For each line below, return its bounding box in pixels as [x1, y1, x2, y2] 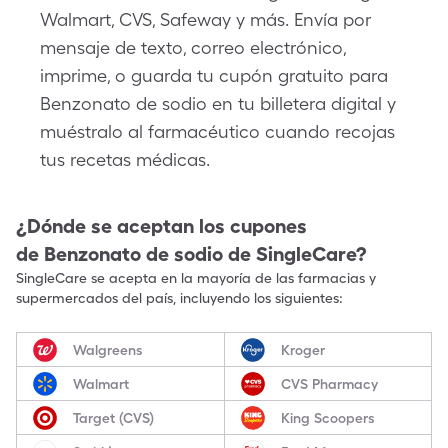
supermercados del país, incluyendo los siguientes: [16, 290, 343, 306]
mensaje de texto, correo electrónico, [40, 37, 346, 58]
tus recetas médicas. [40, 149, 210, 170]
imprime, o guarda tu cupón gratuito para [40, 65, 388, 86]
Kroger [280, 341, 325, 358]
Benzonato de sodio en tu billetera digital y [40, 93, 396, 114]
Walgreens [73, 341, 143, 358]
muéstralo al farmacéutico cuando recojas [40, 121, 395, 142]
